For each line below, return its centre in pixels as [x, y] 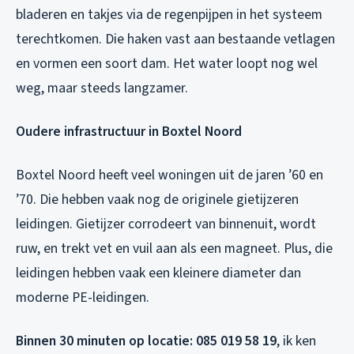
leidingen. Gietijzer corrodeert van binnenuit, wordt [166, 224]
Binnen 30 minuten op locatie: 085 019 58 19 [146, 341]
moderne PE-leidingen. [83, 297]
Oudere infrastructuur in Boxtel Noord [129, 131]
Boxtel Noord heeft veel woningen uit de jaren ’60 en [169, 175]
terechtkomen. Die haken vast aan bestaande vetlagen [175, 39]
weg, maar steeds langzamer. [102, 88]
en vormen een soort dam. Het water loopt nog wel [167, 63]
